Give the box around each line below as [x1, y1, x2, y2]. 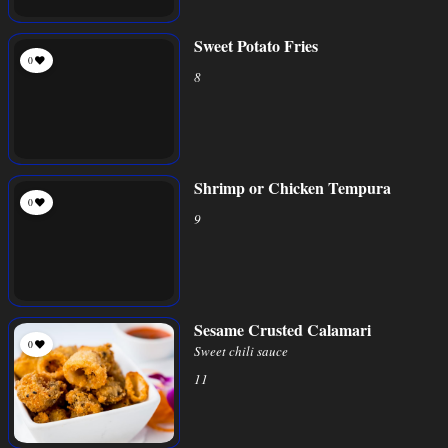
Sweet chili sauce [194, 342, 288, 360]
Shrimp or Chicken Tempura [194, 176, 391, 199]
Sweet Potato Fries [194, 34, 318, 57]
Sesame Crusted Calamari [194, 318, 371, 341]
